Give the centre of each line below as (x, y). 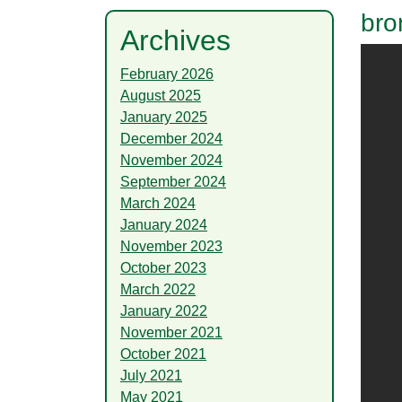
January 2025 (164, 117)
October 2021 (163, 354)
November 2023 (171, 246)
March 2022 (158, 289)
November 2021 (171, 332)
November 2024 (171, 160)
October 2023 (163, 267)
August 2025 (161, 95)
